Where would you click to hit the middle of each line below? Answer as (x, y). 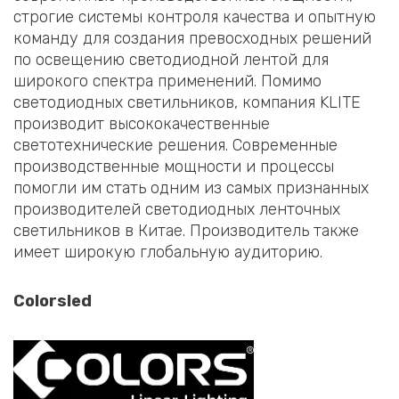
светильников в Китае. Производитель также (186, 230)
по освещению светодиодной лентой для (171, 59)
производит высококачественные (142, 123)
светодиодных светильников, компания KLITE (187, 102)
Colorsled (53, 301)
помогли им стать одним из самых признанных (191, 187)
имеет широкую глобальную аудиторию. (168, 252)
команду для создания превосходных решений (192, 38)
